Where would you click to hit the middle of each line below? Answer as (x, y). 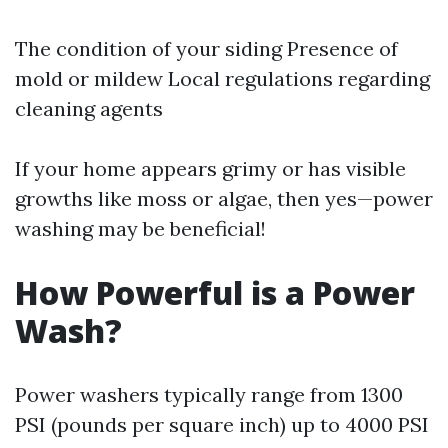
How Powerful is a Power (215, 292)
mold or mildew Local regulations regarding (222, 78)
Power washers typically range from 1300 (209, 394)
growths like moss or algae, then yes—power (224, 198)
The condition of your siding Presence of (206, 48)
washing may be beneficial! (140, 228)
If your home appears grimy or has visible (210, 168)
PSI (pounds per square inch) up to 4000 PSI (222, 424)
